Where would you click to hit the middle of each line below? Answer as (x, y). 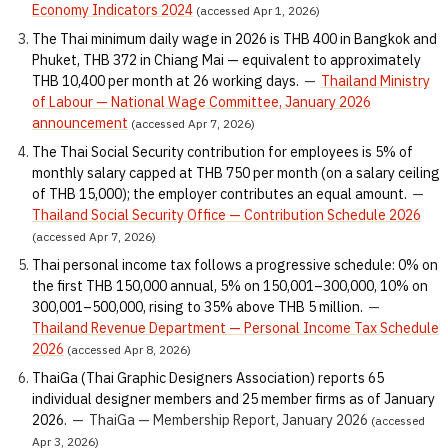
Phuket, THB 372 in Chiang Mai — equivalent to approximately (226, 60)
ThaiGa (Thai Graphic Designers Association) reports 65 (208, 378)
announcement (80, 123)
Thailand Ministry (375, 81)
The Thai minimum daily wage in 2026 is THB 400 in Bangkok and (234, 39)
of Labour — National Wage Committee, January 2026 (201, 102)
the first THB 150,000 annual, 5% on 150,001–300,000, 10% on (230, 286)
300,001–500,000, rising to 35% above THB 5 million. (197, 307)
